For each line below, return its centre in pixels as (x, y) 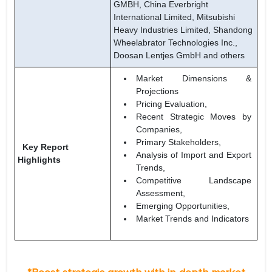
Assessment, (161, 193)
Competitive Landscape (194, 181)
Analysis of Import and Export (194, 155)
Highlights (39, 160)
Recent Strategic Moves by (194, 117)
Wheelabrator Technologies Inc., (175, 43)
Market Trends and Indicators (192, 219)
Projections (157, 91)
